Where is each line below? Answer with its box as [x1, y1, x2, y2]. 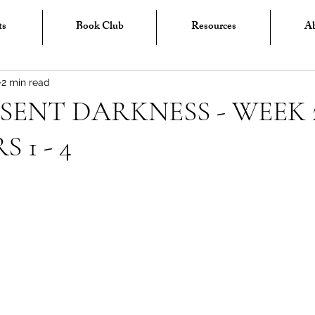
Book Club [75, 18, 124, 37]
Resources [191, 18, 236, 37]
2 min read [1, 76, 50, 88]
